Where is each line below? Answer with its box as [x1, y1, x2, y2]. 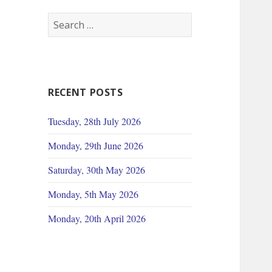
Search [47, 13, 80, 27]
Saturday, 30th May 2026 [48, 163, 146, 177]
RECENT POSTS [48, 86, 123, 100]
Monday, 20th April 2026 [48, 212, 146, 225]
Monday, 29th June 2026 [48, 139, 144, 152]
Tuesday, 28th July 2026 [48, 115, 141, 128]
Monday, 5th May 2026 [48, 188, 139, 201]
